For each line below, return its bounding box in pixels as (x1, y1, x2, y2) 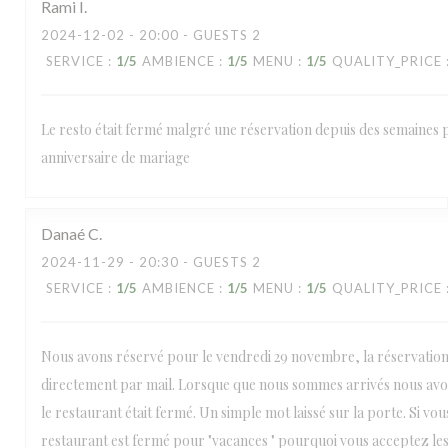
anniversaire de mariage (41, 148, 190, 167)
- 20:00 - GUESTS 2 (125, 27, 261, 43)
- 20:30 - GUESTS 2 (125, 254, 261, 270)
